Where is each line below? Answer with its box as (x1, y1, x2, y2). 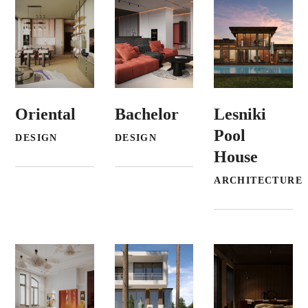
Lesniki (214, 104, 267, 123)
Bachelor (114, 104, 179, 123)
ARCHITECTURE (214, 175, 302, 186)
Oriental (15, 104, 76, 123)
